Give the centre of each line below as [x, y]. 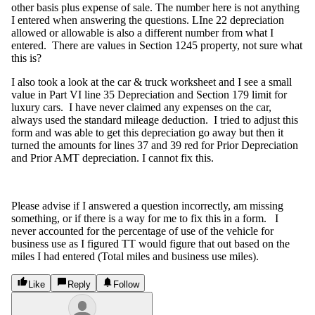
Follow [126, 284]
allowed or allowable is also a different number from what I [142, 32]
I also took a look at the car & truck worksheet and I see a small [152, 82]
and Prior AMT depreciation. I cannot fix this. [114, 157]
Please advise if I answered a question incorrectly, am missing [147, 205]
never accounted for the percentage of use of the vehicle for [142, 231]
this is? [26, 58]
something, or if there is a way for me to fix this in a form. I [145, 218]
